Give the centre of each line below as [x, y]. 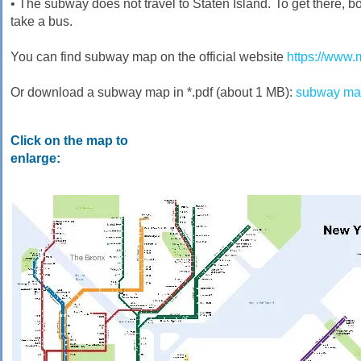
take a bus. [41, 21]
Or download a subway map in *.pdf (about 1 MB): [153, 92]
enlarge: [35, 158]
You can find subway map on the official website [149, 57]
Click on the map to [69, 141]
